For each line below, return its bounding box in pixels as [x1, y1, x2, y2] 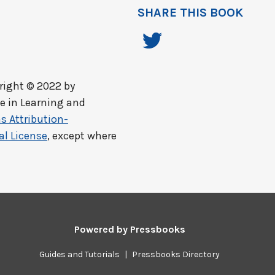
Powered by [74, 223, 130, 235]
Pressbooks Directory [132, 249, 220, 260]
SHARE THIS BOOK [137, 6, 243, 20]
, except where [47, 129, 117, 142]
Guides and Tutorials [39, 249, 120, 260]
